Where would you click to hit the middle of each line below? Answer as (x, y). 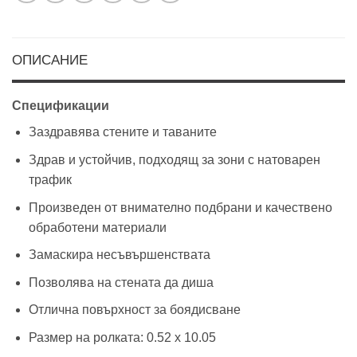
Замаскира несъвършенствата (119, 255)
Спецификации (61, 106)
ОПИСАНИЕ (50, 61)
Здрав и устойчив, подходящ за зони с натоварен (174, 160)
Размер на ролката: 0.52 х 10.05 (122, 338)
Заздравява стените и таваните (122, 132)
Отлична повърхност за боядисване (134, 310)
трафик (50, 180)
